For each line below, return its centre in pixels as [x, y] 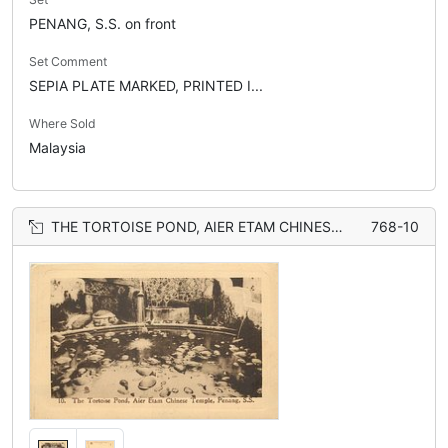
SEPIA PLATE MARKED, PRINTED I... [146, 85]
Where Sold [62, 123]
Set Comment [68, 61]
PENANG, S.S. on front [102, 23]
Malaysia [57, 147]
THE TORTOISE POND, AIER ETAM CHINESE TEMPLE [191, 226]
